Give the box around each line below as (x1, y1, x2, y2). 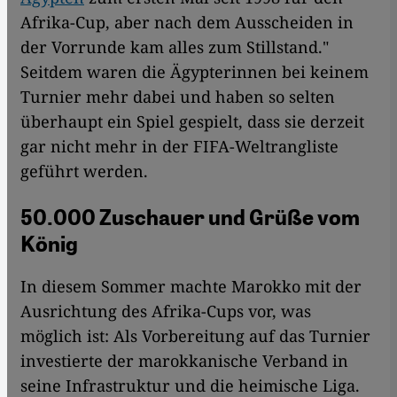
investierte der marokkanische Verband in (20, 350, 348, 372)
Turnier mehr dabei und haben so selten (20, 86, 335, 108)
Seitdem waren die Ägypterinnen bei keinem (20, 61, 369, 83)
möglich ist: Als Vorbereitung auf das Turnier (20, 325, 370, 347)
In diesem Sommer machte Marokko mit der (20, 276, 362, 298)
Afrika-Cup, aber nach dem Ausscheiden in (20, 12, 354, 34)
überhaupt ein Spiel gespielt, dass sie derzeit (20, 111, 364, 133)
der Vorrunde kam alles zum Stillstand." (20, 36, 329, 58)
